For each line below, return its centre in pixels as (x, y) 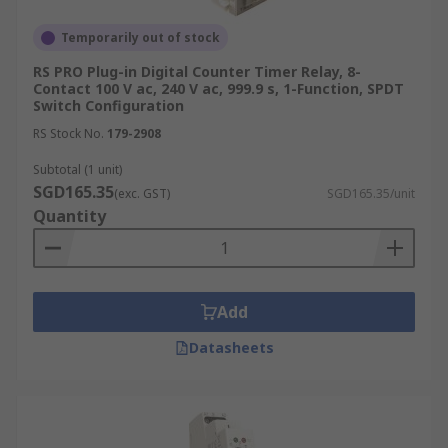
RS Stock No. (68, 133)
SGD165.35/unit (371, 193)
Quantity (69, 216)
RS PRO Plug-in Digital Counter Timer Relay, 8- (197, 71)
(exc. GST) (142, 193)
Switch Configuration (108, 105)
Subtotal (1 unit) (77, 169)
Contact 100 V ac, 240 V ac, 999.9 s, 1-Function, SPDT (218, 88)
